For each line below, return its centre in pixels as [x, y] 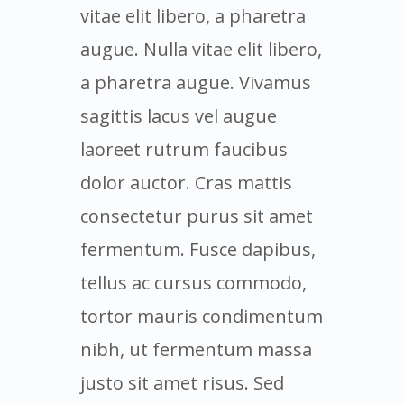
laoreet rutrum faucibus [184, 149]
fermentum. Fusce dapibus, [198, 249]
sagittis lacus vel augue [179, 115]
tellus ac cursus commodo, [193, 282]
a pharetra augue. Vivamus [196, 82]
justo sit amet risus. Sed [182, 382]
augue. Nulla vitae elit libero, [201, 49]
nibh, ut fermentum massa [196, 349]
